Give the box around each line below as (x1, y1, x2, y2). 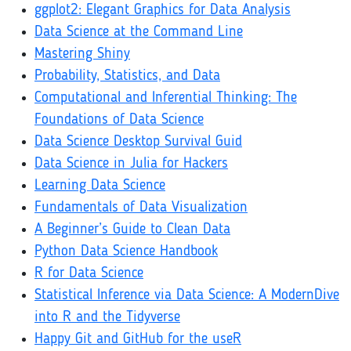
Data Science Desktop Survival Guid (34, 135, 242, 150)
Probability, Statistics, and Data (34, 69, 220, 84)
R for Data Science (34, 266, 143, 281)
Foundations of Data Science (34, 113, 204, 128)
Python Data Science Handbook (34, 244, 218, 259)
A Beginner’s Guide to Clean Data (34, 223, 230, 237)
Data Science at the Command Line (34, 25, 243, 40)
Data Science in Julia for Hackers (34, 157, 228, 172)
